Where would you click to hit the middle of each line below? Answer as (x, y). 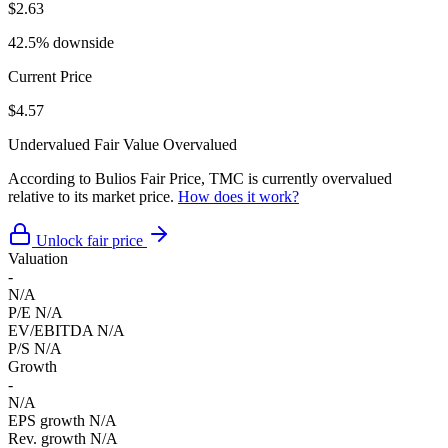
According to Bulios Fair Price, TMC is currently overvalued (200, 178)
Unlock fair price (89, 240)
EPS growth (46, 420)
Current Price (50, 76)
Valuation (38, 258)
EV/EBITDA (50, 330)
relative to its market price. (93, 196)
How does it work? (238, 196)
